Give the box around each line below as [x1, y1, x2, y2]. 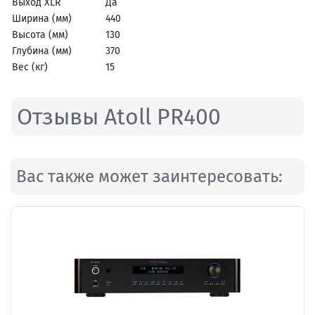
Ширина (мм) [12, 13, 72, 25]
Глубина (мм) [12, 45, 72, 58]
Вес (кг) [12, 61, 48, 74]
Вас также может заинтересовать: [16, 167, 283, 187]
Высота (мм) [12, 29, 68, 41]
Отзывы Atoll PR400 [17, 103, 221, 131]
